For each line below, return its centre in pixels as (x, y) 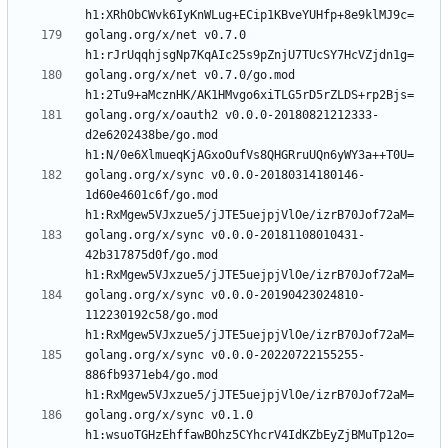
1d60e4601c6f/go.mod (151, 195)
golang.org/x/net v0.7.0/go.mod (190, 75)
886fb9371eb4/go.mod (151, 375)
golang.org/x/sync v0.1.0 (169, 415)
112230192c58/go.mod (151, 315)
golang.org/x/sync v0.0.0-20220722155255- (225, 355)
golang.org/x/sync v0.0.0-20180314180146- (225, 175)
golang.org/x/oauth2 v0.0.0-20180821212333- (232, 115)
